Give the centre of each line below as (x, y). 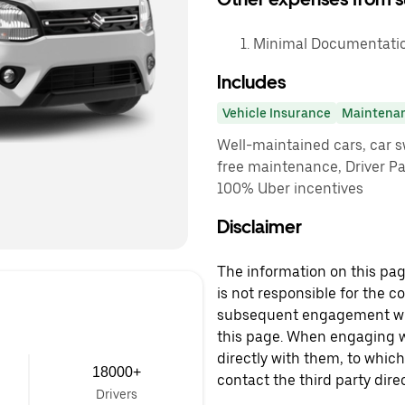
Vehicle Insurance (277, 113)
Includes (251, 82)
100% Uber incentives (290, 188)
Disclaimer (259, 227)
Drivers (116, 394)
